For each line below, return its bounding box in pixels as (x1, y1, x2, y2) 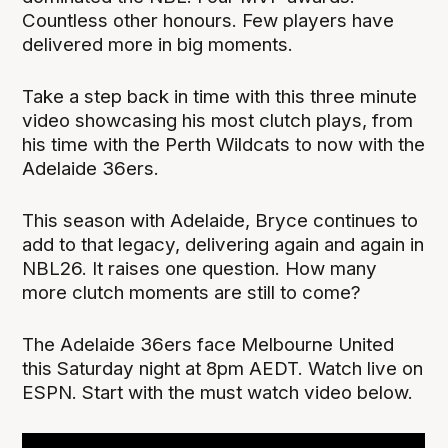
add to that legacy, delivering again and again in (22, 233, 425, 257)
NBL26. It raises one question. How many (22, 257, 378, 281)
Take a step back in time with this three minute (22, 84, 418, 108)
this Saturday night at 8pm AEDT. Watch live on (22, 357, 424, 381)
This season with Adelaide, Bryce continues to (22, 209, 419, 233)
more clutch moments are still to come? (22, 281, 362, 305)
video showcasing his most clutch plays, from (22, 108, 414, 132)
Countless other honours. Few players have (22, 8, 395, 32)
